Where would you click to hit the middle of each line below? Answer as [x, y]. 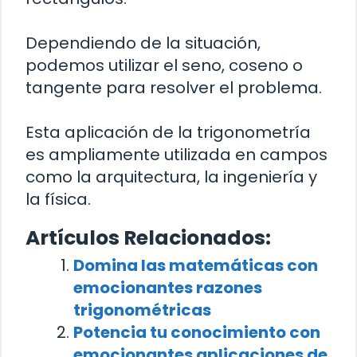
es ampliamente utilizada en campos [177, 155]
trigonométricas [142, 310]
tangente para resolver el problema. [174, 88]
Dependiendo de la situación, [143, 43]
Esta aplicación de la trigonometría [168, 133]
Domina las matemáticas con [196, 266]
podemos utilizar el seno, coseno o [164, 66]
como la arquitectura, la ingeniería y [171, 177]
